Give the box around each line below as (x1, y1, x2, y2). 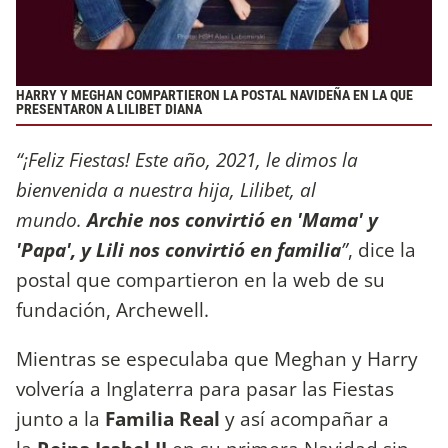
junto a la (16, 405, 105, 433)
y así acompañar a (220, 405, 389, 433)
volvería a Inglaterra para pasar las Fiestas (16, 375, 394, 403)
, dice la (348, 235, 416, 263)
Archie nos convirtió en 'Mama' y (87, 205, 378, 233)
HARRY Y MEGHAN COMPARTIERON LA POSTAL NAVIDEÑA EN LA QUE (16, 86, 413, 104)
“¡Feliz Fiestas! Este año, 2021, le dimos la (16, 145, 358, 173)
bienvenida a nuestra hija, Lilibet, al (16, 175, 316, 203)
